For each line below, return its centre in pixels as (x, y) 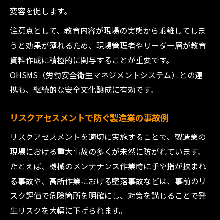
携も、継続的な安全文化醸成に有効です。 (84, 89)
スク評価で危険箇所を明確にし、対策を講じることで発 (108, 195)
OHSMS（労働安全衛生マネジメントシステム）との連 (106, 75)
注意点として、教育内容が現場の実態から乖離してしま (108, 30)
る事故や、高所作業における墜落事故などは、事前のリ (108, 181)
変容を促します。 (41, 11)
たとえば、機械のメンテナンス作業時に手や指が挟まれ (108, 166)
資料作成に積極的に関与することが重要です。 (92, 60)
